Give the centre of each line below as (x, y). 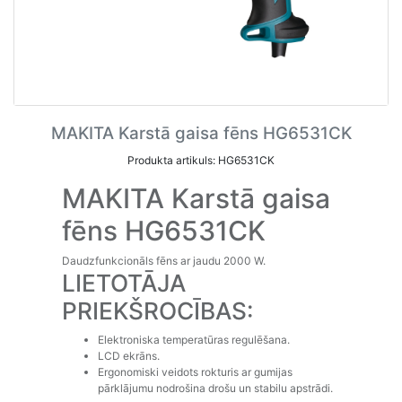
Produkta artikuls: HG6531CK (201, 160)
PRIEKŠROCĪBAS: (157, 311)
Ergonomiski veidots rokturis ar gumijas (195, 371)
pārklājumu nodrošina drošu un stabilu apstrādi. (215, 388)
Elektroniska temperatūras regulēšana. (193, 339)
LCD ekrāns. (128, 355)
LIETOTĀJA (123, 284)
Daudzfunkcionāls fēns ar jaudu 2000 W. (163, 261)
